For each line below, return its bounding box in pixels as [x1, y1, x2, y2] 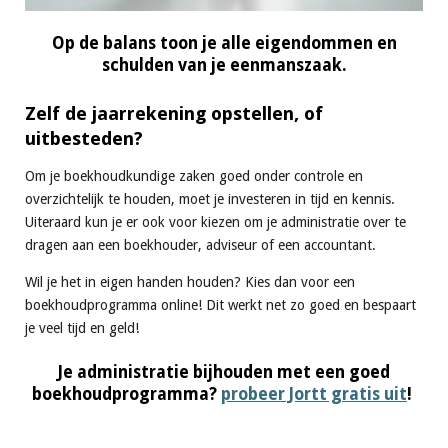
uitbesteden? [25, 127, 143, 149]
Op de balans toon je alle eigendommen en [51, 33, 397, 54]
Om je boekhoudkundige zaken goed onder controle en [25, 167, 363, 184]
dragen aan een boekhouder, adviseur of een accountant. [25, 236, 376, 253]
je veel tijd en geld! [25, 319, 143, 336]
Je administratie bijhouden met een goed [58, 361, 390, 382]
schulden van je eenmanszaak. [101, 55, 347, 76]
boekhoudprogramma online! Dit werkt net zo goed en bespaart [25, 296, 416, 313]
